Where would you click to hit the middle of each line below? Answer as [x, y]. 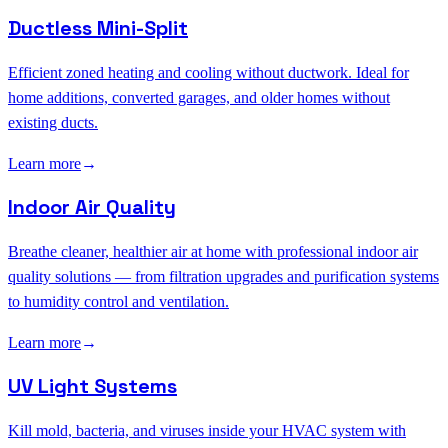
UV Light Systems [92, 386]
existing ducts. [53, 123]
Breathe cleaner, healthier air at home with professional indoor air [213, 252]
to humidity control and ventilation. [118, 302]
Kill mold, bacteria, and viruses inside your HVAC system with [207, 431]
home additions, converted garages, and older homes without [199, 98]
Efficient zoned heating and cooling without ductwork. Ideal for [208, 73]
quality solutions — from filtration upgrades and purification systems [223, 277]
